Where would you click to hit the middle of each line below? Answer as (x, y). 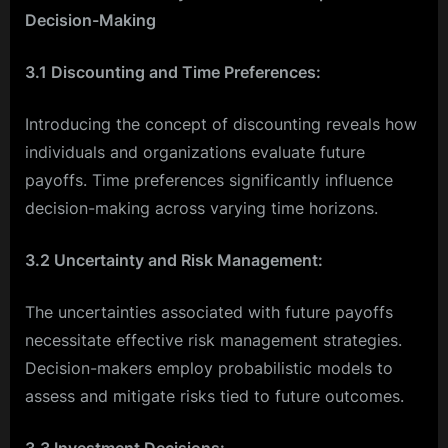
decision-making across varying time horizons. (201, 207)
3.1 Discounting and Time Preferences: (173, 71)
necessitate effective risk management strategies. (213, 339)
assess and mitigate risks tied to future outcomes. (214, 395)
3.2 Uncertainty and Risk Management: (174, 259)
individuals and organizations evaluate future (195, 151)
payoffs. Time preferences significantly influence (209, 179)
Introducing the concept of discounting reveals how (221, 123)
